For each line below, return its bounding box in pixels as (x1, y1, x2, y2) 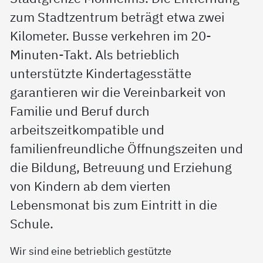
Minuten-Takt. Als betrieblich (10, 46, 180, 63)
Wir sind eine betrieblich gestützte (10, 244, 172, 258)
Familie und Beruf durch (10, 103, 150, 120)
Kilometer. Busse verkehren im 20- (10, 28, 212, 45)
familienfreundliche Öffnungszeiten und (10, 140, 244, 157)
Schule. (10, 215, 54, 232)
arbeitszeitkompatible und (10, 122, 165, 139)
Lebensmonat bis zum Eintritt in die (10, 197, 218, 214)
